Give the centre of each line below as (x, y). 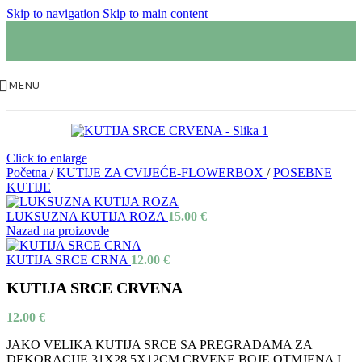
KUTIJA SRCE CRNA (69, 260)
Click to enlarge (47, 158)
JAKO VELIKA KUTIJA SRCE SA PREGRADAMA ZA (159, 345)
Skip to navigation (55, 13)
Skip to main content (155, 13)
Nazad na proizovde (58, 231)
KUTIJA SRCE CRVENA (95, 288)
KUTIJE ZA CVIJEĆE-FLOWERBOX (162, 173)
